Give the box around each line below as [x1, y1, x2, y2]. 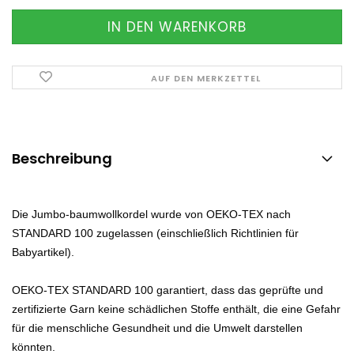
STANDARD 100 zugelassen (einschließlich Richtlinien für [12, 227, 299, 239]
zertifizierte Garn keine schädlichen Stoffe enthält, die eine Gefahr [12, 303, 341, 315]
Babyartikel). [12, 246, 74, 258]
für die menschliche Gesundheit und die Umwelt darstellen [12, 322, 303, 334]
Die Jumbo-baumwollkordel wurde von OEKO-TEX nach [12, 208, 291, 220]
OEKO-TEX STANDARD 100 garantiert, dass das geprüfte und [12, 284, 323, 296]
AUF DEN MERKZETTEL [151, 72, 262, 85]
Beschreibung [12, 149, 112, 168]
